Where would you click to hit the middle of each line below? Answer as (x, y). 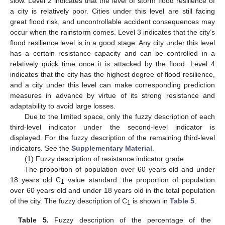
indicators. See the (41, 148)
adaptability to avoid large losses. (63, 106)
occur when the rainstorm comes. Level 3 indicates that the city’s (113, 32)
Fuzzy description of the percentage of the (130, 220)
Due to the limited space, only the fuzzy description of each (120, 116)
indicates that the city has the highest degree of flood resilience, (113, 74)
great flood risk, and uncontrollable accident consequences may (113, 21)
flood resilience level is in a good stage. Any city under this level (113, 42)
